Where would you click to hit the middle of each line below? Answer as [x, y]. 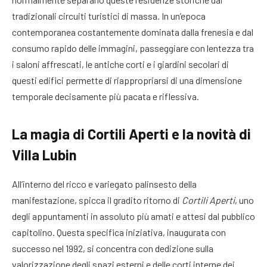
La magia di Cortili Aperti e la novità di [131, 134]
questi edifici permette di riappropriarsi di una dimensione [127, 80]
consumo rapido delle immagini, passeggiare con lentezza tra [133, 48]
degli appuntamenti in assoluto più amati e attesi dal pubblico [133, 216]
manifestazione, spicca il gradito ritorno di [97, 200]
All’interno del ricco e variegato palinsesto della [104, 184]
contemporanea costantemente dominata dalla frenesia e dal [133, 32]
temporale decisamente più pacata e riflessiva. [105, 97]
